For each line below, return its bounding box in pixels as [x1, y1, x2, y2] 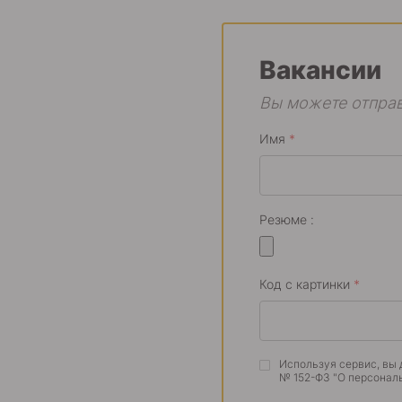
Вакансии [259, 55, 381, 85]
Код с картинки [259, 276, 354, 292]
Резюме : [259, 212, 314, 227]
